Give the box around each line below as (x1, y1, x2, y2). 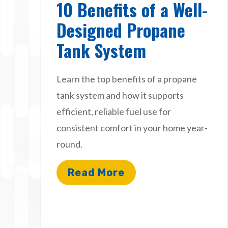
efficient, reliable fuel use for (56, 105, 171, 117)
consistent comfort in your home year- (56, 122, 208, 133)
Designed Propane (56, 16, 185, 43)
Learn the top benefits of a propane (56, 73, 197, 84)
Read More (68, 166, 125, 179)
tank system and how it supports (56, 89, 184, 101)
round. (56, 138, 82, 150)
